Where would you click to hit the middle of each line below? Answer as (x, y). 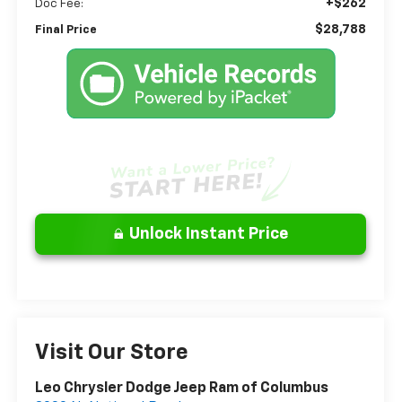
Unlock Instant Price (208, 234)
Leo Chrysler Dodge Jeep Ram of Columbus (182, 388)
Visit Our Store (112, 352)
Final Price (66, 30)
